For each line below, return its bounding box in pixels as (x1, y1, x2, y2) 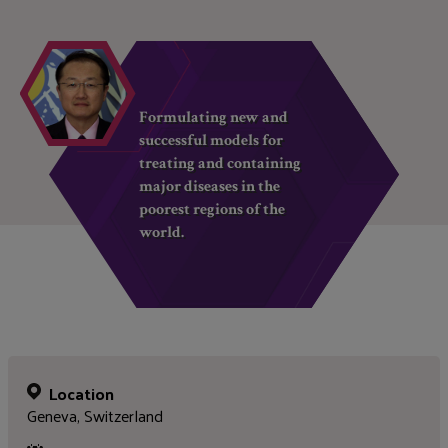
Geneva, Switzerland (27, 401, 164, 431)
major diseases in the (139, 175, 281, 197)
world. (139, 221, 185, 243)
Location (49, 379, 115, 409)
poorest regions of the (139, 198, 286, 220)
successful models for (139, 129, 284, 151)
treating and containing (139, 152, 302, 174)
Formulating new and (139, 106, 289, 128)
